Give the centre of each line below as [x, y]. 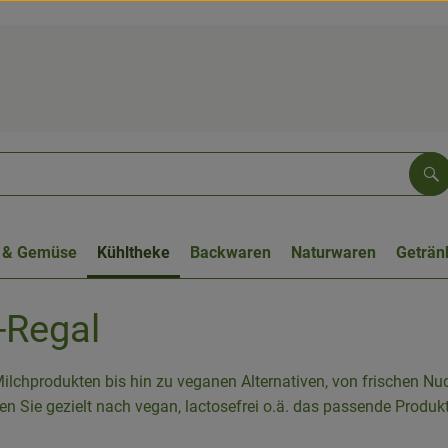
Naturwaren [333, 252]
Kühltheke [133, 252]
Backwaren [230, 252]
